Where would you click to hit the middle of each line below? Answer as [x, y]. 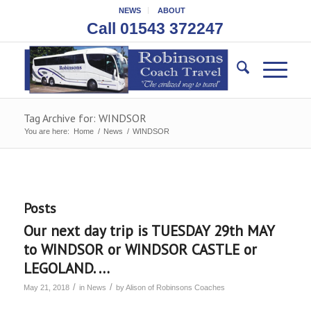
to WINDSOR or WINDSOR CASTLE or [140, 250]
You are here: [47, 131]
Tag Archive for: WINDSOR [85, 118]
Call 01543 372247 [155, 28]
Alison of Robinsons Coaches [175, 287]
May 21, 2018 [46, 287]
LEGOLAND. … [66, 268]
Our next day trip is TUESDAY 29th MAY [149, 231]
